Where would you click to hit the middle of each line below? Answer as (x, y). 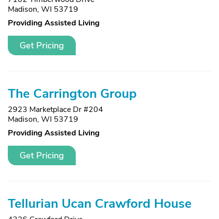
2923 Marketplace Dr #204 (55, 109)
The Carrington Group (72, 94)
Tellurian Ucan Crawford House (100, 204)
